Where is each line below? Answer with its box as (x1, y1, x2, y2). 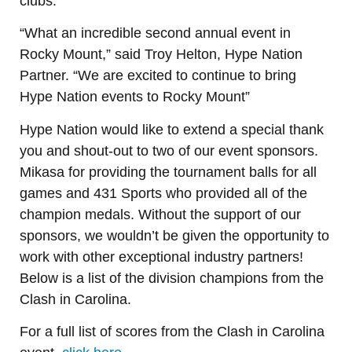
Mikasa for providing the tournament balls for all (20, 163, 317, 180)
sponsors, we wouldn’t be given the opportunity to (20, 227, 329, 244)
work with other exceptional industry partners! (20, 248, 303, 265)
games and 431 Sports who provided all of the (20, 185, 307, 201)
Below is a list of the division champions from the (20, 269, 324, 286)
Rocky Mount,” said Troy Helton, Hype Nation (20, 46, 302, 63)
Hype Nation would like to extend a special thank (20, 121, 324, 137)
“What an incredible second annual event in (20, 25, 291, 42)
